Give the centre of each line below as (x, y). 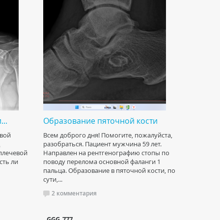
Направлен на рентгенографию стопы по (106, 153)
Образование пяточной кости (100, 121)
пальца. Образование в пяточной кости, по (109, 170)
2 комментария (74, 193)
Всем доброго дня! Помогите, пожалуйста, (108, 135)
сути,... (53, 179)
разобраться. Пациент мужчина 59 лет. (102, 144)
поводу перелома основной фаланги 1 (102, 162)
